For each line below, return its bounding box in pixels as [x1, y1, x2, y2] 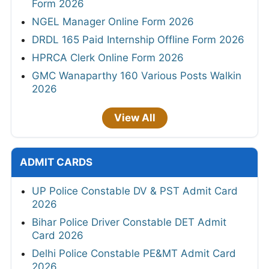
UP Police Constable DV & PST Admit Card [32, 185, 238, 198]
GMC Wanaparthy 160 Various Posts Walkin [32, 70, 241, 82]
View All [113, 112, 156, 124]
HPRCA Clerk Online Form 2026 [32, 52, 184, 64]
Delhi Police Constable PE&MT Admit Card [32, 247, 236, 260]
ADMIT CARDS [20, 156, 92, 169]
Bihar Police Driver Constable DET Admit [32, 216, 226, 229]
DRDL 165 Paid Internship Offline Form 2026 [32, 34, 244, 46]
